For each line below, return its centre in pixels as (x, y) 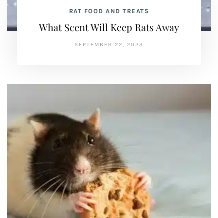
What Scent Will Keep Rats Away (109, 27)
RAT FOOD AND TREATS (109, 11)
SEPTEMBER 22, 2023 (109, 45)
